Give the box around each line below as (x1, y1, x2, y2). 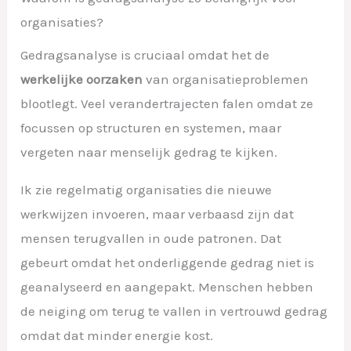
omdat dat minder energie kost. (20, 327, 214, 344)
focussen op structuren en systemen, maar (20, 120, 282, 136)
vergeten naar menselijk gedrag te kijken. (20, 144, 278, 161)
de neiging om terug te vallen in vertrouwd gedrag (20, 303, 328, 320)
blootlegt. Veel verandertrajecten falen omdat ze (20, 96, 314, 112)
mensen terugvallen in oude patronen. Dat (20, 230, 282, 247)
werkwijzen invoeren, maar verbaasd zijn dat (20, 206, 295, 223)
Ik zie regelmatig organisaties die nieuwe (20, 182, 273, 198)
